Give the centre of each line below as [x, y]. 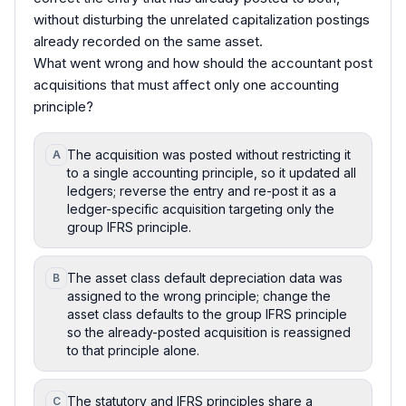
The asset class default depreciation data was [205, 277]
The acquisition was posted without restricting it [209, 154]
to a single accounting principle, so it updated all [212, 172]
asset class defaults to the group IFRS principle [207, 314]
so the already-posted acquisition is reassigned [209, 332]
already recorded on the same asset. [148, 41]
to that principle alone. [133, 350]
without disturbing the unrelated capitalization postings [202, 19]
